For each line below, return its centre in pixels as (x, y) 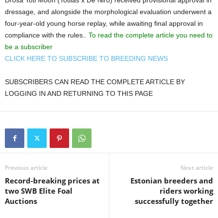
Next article (197, 168)
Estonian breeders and (172, 181)
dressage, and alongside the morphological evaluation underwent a (108, 12)
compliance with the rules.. (47, 35)
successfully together (174, 201)
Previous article (26, 168)
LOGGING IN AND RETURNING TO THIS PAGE (79, 94)
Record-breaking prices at (52, 181)
